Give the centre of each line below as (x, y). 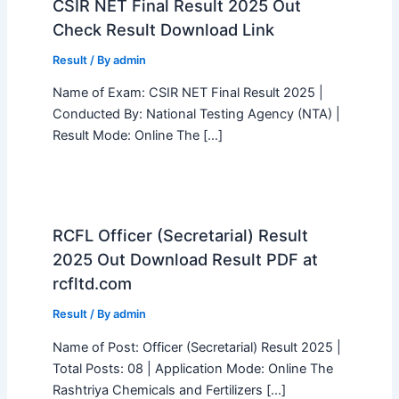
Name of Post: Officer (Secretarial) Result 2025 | (196, 347)
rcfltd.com (92, 284)
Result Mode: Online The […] (137, 136)
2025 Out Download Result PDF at (185, 260)
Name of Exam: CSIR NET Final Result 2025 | (187, 93)
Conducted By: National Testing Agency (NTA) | (196, 114)
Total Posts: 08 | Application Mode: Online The (192, 368)
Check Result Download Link (163, 29)
